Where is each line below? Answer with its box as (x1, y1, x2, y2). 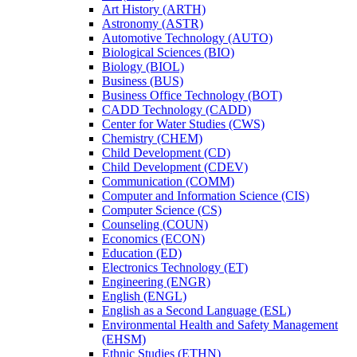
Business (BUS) (102, 73, 183, 88)
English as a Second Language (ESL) (102, 303, 291, 317)
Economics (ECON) (102, 231, 205, 245)
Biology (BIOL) (102, 59, 184, 73)
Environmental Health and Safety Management (102, 317, 338, 331)
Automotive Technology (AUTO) (102, 30, 273, 45)
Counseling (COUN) (102, 217, 208, 231)
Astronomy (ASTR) (102, 16, 203, 30)
